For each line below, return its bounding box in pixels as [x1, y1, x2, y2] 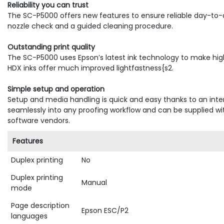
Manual [81, 177, 107, 188]
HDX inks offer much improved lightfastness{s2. [7, 63, 173, 73]
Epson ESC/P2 [81, 205, 128, 216]
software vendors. [7, 115, 70, 126]
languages [11, 211, 47, 221]
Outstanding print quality [7, 42, 95, 52]
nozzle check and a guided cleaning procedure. [7, 21, 173, 31]
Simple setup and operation [7, 84, 104, 94]
